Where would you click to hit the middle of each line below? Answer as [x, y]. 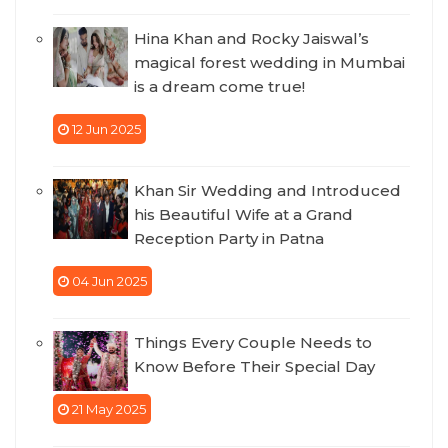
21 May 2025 [107, 409]
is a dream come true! [219, 87]
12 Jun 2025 [105, 129]
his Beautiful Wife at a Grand [243, 215]
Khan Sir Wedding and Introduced [267, 191]
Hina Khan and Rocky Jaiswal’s [251, 39]
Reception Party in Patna [229, 239]
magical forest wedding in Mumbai [269, 63]
